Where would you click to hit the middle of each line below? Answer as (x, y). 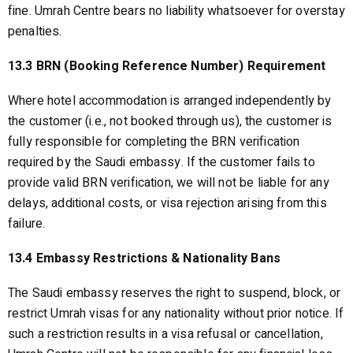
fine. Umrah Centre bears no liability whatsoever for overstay (176, 11)
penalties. (35, 32)
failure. (27, 224)
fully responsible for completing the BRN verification (154, 142)
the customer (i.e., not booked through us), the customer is (170, 121)
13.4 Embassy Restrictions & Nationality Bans (145, 258)
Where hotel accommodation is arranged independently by (170, 101)
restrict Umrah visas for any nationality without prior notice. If (176, 314)
